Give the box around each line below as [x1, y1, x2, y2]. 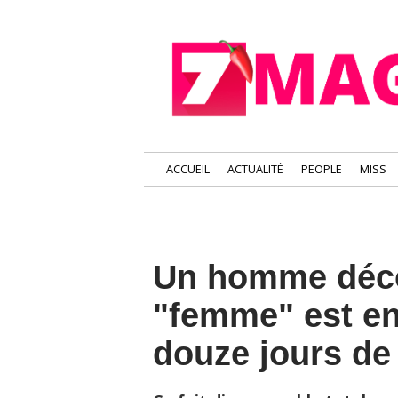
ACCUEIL [166, 162, 210, 177]
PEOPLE [301, 162, 342, 177]
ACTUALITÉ [227, 162, 283, 177]
